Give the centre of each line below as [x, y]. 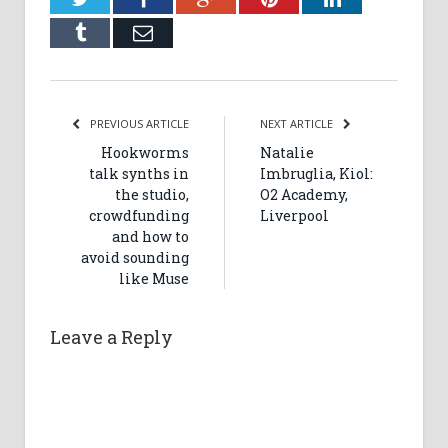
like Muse [154, 278]
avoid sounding [135, 257]
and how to [150, 236]
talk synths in [139, 173]
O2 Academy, [304, 194]
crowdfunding [139, 215]
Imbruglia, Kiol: [316, 173]
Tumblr [114, 31]
